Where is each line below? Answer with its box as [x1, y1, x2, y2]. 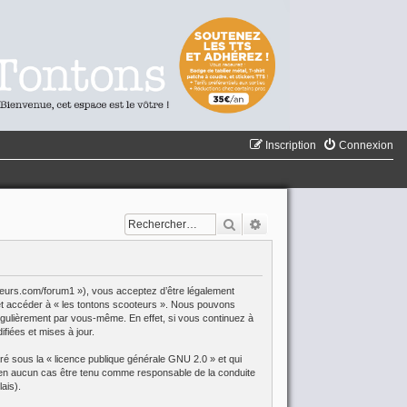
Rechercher [236, 215, 300, 233]
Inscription [265, 139, 316, 153]
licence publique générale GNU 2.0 [54, 352, 207, 364]
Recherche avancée [263, 215, 370, 233]
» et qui [206, 352, 242, 364]
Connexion [339, 139, 393, 153]
